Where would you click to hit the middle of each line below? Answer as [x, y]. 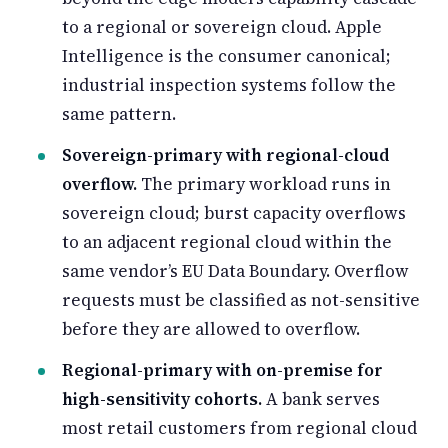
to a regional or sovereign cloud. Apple [222, 26]
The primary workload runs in [264, 183]
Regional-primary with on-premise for [222, 369]
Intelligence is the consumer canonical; [226, 55]
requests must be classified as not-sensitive [241, 299]
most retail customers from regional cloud [239, 427]
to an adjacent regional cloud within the [227, 241]
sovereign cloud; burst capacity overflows [234, 212]
